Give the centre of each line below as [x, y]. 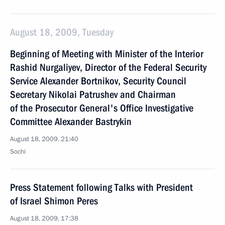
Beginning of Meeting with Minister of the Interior [107, 54]
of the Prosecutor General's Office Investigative [102, 108]
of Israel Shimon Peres [54, 201]
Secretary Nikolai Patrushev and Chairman [93, 94]
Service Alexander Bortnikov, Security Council [98, 81]
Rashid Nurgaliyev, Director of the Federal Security [108, 67]
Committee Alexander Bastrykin [71, 122]
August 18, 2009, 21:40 [44, 139]
